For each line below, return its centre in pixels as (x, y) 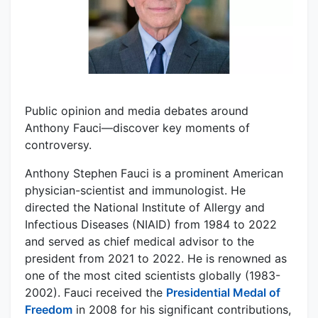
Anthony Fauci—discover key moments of (137, 127)
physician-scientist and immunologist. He (135, 190)
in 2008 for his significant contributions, (182, 309)
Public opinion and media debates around (137, 110)
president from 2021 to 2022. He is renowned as (156, 258)
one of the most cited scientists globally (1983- (153, 275)
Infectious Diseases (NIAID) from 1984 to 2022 (151, 224)
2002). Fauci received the (95, 292)
